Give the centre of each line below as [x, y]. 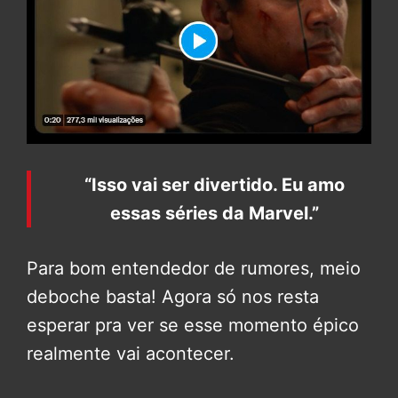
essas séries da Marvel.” [215, 213]
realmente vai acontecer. [131, 354]
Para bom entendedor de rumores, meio [194, 268]
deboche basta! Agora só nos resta [173, 297]
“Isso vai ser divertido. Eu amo [215, 185]
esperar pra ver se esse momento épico [193, 325]
